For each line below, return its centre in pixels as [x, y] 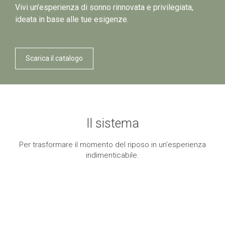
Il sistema [113, 123]
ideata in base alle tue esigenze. [72, 19]
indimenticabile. [113, 155]
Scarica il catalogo [54, 58]
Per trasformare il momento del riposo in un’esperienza [113, 144]
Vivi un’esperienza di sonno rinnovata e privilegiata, [104, 7]
